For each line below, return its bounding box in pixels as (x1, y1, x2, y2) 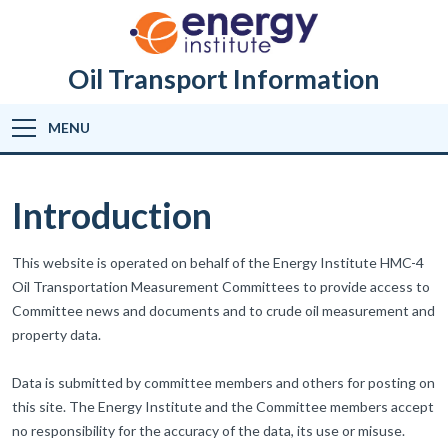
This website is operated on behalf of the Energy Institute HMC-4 (12, 254, 424, 272)
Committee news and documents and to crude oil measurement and (12, 302, 435, 320)
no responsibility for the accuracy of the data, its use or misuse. (12, 422, 405, 440)
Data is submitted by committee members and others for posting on (12, 374, 435, 392)
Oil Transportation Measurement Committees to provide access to (12, 278, 430, 296)
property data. (12, 326, 101, 344)
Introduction (12, 193, 212, 238)
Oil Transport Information (68, 62, 380, 96)
